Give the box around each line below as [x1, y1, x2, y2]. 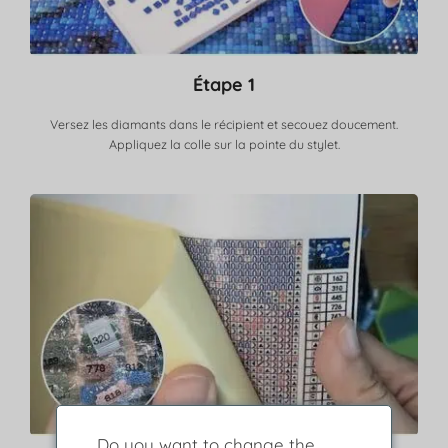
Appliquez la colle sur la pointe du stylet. [108, 136, 340, 153]
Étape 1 [193, 73, 255, 97]
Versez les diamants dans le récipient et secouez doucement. [50, 116, 398, 133]
